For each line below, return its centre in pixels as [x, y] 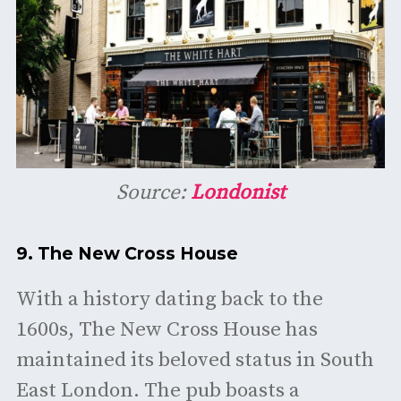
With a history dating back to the [169, 300]
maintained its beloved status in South [195, 361]
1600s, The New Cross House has [166, 330]
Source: [154, 192]
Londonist [238, 192]
